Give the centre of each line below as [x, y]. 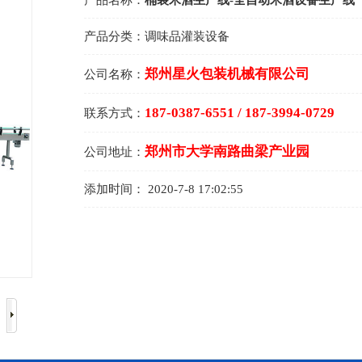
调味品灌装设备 [187, 36]
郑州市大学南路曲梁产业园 [227, 152]
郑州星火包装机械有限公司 [227, 74]
